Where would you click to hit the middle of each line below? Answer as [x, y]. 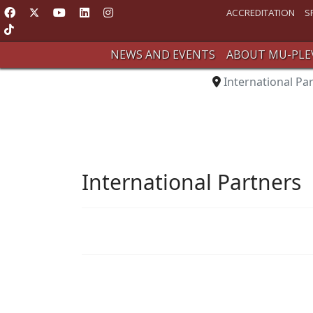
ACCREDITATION [260, 13]
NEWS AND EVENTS [162, 54]
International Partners [191, 182]
